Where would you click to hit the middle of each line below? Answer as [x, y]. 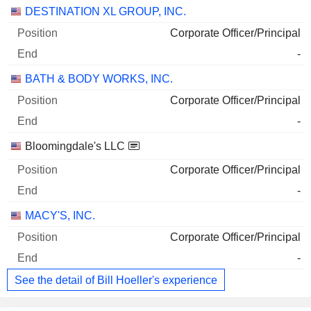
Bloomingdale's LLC [75, 146]
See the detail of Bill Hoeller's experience [116, 280]
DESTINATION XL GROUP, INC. [106, 12]
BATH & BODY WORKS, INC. [99, 79]
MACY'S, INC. [60, 216]
